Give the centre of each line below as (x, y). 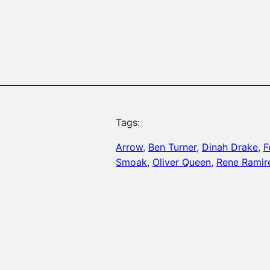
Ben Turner (172, 147)
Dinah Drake (230, 147)
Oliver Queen (182, 162)
